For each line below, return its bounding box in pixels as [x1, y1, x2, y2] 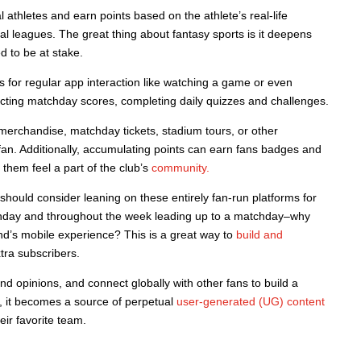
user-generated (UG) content [176, 295, 325, 308]
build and [235, 228, 283, 241]
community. [151, 161, 210, 174]
